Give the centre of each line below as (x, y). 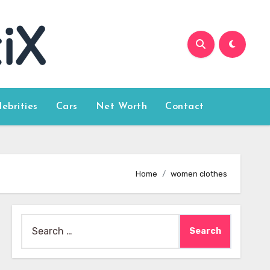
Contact (185, 107)
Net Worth (121, 107)
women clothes (199, 174)
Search (36, 221)
